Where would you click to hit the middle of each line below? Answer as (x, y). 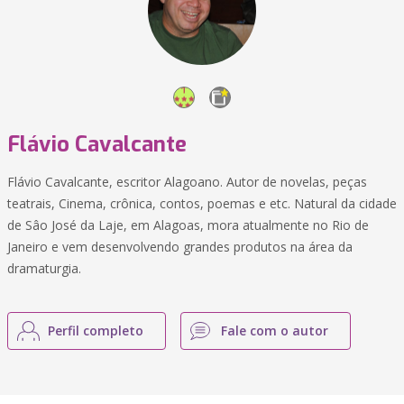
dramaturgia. (44, 268)
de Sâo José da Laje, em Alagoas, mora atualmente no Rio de (188, 225)
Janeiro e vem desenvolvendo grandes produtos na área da (180, 247)
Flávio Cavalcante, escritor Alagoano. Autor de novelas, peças (187, 182)
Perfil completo (96, 331)
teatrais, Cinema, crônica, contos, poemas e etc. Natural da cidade (202, 203)
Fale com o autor (275, 331)
